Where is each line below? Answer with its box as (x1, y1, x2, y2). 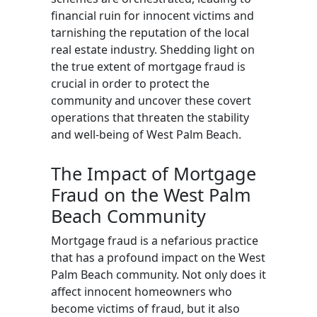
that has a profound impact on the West (51, 249, 265, 265)
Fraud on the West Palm (51, 182, 251, 207)
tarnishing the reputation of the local (51, 24, 249, 40)
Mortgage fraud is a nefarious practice (51, 232, 258, 248)
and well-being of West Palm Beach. (51, 126, 241, 142)
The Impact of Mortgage (51, 161, 256, 185)
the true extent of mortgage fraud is (51, 58, 246, 74)
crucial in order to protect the (51, 75, 209, 91)
